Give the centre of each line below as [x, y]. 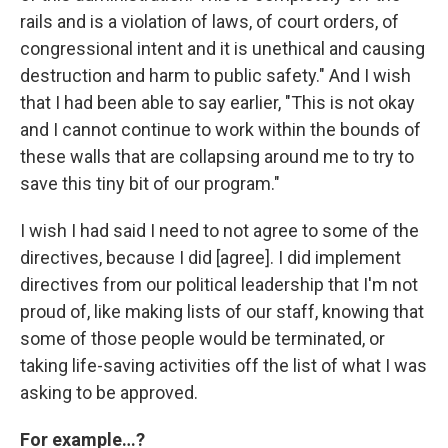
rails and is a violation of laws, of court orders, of [209, 21]
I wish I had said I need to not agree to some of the [219, 230]
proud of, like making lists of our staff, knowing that [222, 311]
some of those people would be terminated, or [202, 338]
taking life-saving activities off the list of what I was [223, 365]
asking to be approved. [109, 392]
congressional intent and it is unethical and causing [222, 48]
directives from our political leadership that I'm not [219, 284]
